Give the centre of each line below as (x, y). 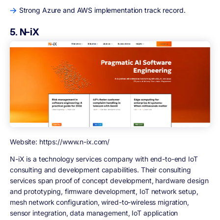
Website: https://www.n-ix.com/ (60, 142)
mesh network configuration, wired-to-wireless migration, (99, 202)
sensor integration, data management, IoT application (94, 213)
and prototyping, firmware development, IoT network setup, (104, 191)
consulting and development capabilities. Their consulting (100, 169)
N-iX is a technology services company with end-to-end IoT (104, 159)
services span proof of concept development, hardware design (109, 180)
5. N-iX (25, 31)
